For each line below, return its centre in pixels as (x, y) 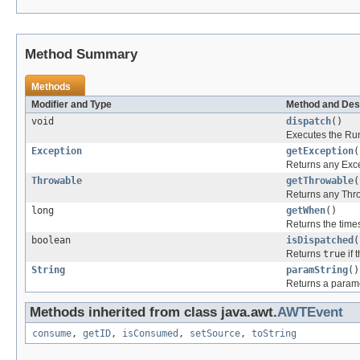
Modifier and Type (72, 104)
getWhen (306, 210)
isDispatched (320, 240)
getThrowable (320, 180)
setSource (215, 333)
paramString (317, 270)
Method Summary (81, 54)
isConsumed (150, 333)
